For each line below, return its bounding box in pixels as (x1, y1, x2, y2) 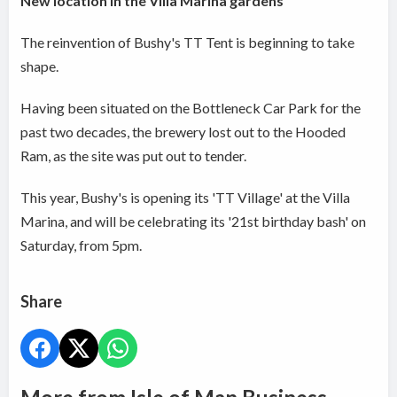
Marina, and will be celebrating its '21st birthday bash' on (20, 213, 367, 230)
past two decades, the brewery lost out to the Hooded (20, 123, 346, 141)
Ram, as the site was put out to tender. (20, 147, 247, 165)
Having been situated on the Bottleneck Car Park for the (20, 99, 362, 117)
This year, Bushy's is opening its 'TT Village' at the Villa (20, 189, 351, 206)
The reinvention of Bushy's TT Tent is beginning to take (20, 34, 355, 51)
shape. (20, 58, 59, 75)
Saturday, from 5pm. (20, 237, 143, 254)
